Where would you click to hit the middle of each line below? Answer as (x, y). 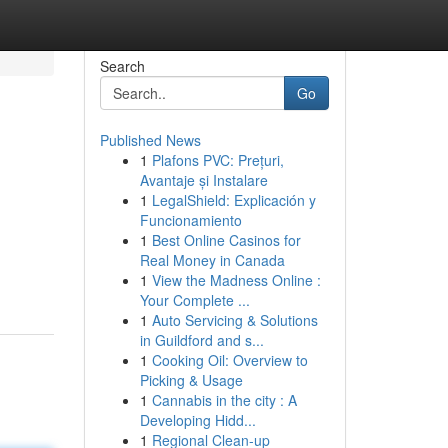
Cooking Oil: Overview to (229, 360)
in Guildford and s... (201, 340)
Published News (150, 140)
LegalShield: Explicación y (233, 200)
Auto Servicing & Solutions (234, 320)
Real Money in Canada (212, 260)
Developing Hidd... (197, 420)
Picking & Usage (191, 380)
